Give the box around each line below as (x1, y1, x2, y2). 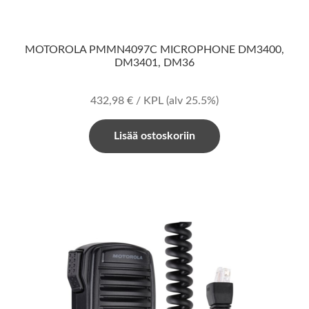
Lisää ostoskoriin (114, 130, 195, 141)
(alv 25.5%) (166, 94, 219, 106)
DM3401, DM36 (114, 57, 195, 69)
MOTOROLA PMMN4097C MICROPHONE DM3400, (25, 44, 284, 56)
